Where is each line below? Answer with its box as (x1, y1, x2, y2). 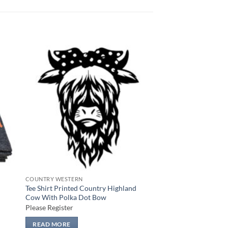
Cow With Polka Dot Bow (25, 193, 106, 202)
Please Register (25, 203, 73, 212)
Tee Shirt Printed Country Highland (25, 184, 136, 193)
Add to (124, 69, 142, 76)
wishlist (123, 76, 144, 83)
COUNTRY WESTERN (25, 176, 83, 183)
